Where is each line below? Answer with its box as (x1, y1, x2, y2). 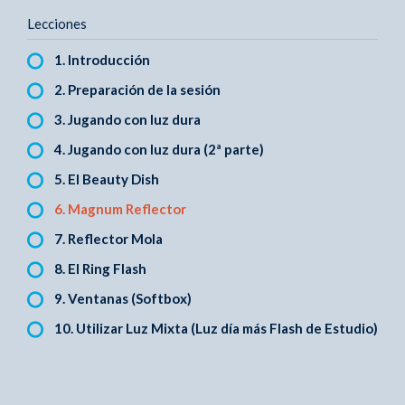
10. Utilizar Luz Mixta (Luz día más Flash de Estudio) (54, 319, 378, 336)
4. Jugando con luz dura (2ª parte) (54, 140, 264, 157)
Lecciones (27, 14, 87, 32)
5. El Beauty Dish (54, 170, 159, 187)
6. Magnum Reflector (54, 200, 186, 217)
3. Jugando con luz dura (54, 110, 201, 127)
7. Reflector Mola (54, 230, 163, 247)
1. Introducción (54, 51, 150, 68)
